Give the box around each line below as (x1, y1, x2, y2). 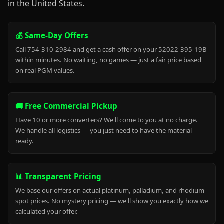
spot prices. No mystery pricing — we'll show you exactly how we (15, 196, 208, 205)
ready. (15, 136, 34, 145)
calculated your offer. (15, 207, 78, 216)
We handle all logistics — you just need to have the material (15, 126, 192, 135)
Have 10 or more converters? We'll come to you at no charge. (15, 115, 198, 124)
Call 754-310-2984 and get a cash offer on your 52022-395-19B (15, 45, 207, 54)
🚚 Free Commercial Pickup (15, 101, 117, 111)
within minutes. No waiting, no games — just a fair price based (15, 55, 201, 64)
